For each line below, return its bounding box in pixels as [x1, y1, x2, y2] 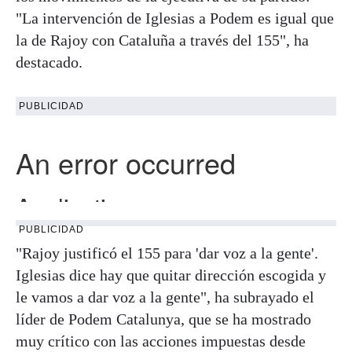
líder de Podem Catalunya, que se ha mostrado [16, 310, 311, 328]
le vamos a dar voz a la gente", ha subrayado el [16, 288, 314, 306]
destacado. [16, 53, 82, 71]
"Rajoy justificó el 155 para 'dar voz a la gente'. [16, 244, 318, 262]
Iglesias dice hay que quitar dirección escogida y [16, 266, 326, 284]
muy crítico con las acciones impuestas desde [16, 332, 306, 350]
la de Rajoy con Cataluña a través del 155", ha [16, 31, 309, 49]
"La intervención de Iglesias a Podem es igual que [16, 9, 334, 27]
